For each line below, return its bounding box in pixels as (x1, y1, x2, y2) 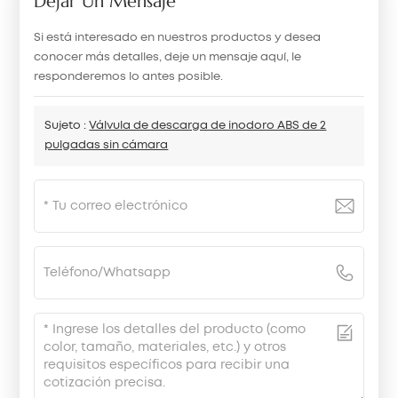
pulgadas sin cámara (44, 140, 169, 151)
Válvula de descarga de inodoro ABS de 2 (89, 121, 327, 131)
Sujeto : (44, 121, 90, 131)
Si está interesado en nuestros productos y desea (34, 33, 322, 44)
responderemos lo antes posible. (34, 72, 224, 83)
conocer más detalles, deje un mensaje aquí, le (34, 52, 302, 63)
